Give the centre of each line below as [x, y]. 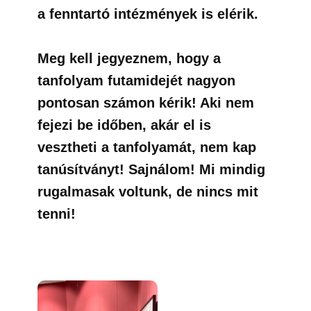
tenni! [57, 214]
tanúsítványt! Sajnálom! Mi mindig [151, 169]
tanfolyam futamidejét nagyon [136, 81]
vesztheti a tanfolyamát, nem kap [147, 147]
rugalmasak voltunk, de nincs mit [148, 192]
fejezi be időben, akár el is [124, 125]
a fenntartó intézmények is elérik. [148, 14]
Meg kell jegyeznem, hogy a [129, 58]
